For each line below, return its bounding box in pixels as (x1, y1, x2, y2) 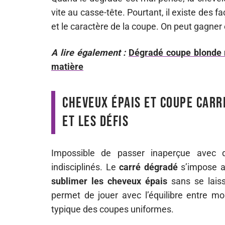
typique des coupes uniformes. (51, 204, 174, 214)
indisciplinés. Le (51, 162, 119, 172)
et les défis (62, 113, 129, 131)
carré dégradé (119, 162, 178, 172)
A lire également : (51, 47, 126, 58)
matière (51, 61, 83, 72)
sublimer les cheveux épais (51, 176, 168, 186)
